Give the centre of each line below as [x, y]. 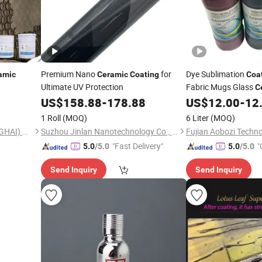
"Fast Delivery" [137, 146]
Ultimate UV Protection [82, 87]
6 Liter [197, 118]
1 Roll [51, 118]
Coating [144, 74]
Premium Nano [69, 74]
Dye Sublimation [216, 74]
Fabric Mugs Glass [220, 87]
